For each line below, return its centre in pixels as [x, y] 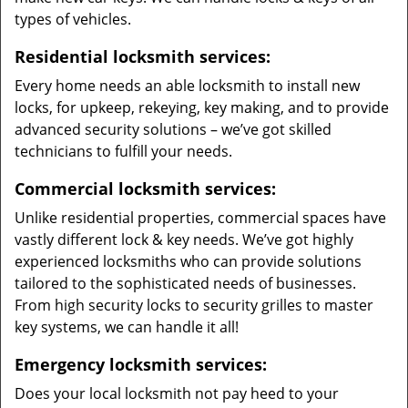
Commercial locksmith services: [145, 189]
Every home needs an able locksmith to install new [187, 86]
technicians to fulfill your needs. [123, 151]
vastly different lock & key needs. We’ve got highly [184, 240]
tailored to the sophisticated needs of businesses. [185, 283]
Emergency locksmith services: [141, 364]
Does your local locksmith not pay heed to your [177, 393]
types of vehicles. [73, 19]
